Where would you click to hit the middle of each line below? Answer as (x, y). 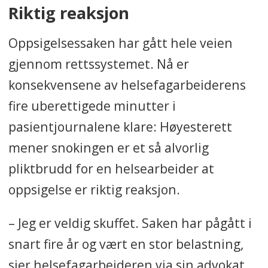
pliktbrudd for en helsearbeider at (111, 169)
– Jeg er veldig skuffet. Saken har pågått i (130, 223)
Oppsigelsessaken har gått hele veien (120, 43)
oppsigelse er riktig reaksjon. (94, 190)
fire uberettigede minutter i (92, 106)
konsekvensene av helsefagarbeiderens (127, 85)
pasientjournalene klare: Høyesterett (120, 127)
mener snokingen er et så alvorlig (108, 148)
